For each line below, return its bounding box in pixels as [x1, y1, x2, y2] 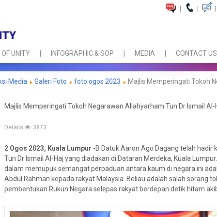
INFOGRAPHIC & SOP [51, 49, 114, 58]
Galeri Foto [34, 77, 67, 85]
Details [4, 124, 25, 131]
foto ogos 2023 [74, 77, 121, 85]
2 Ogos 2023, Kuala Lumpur [4, 144, 93, 152]
